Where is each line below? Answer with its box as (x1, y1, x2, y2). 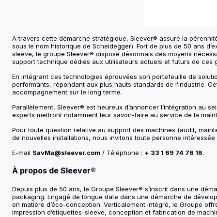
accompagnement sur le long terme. (12, 88, 123, 96)
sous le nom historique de (12, 42, 93, 50)
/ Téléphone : (100, 149, 145, 156)
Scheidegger (93, 42, 132, 50)
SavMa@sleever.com (32, 149, 101, 156)
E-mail (12, 149, 33, 156)
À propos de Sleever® (12, 166, 96, 175)
